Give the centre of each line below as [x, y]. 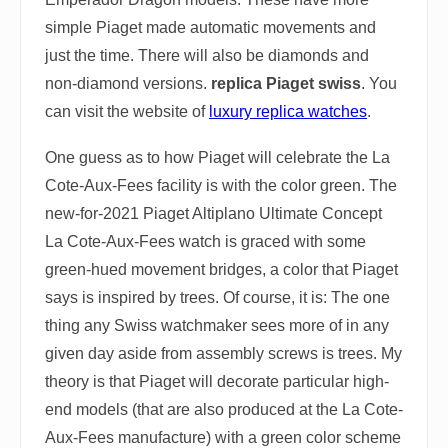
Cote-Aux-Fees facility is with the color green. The [221, 185]
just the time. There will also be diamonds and [207, 55]
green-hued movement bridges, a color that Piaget [221, 269]
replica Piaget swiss [286, 83]
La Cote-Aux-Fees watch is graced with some [205, 241]
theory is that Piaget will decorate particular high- [217, 381]
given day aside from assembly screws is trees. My [223, 353]
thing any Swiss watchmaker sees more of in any [217, 325]
